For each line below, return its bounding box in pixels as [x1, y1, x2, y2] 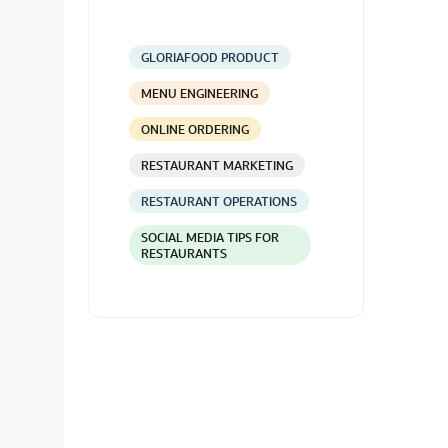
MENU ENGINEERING [141, 85, 258, 101]
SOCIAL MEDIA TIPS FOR [141, 229, 279, 245]
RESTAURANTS [141, 245, 227, 261]
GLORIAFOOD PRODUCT [141, 49, 279, 65]
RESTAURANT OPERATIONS [141, 193, 297, 209]
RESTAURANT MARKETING [141, 157, 293, 173]
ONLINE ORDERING [141, 121, 249, 137]
